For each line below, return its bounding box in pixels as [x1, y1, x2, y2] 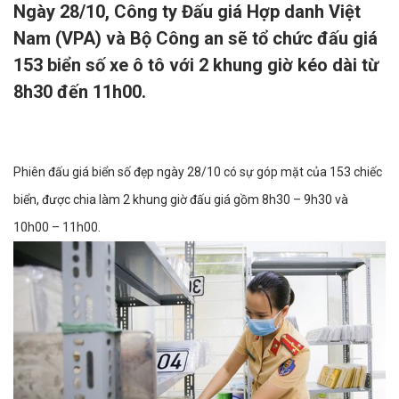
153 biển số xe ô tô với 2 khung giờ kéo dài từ [13, 54, 379, 76]
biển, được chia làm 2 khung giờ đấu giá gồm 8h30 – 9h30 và [13, 192, 348, 207]
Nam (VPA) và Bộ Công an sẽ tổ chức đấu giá [13, 28, 378, 49]
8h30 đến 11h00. [13, 81, 146, 102]
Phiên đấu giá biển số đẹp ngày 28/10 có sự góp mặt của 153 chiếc [13, 165, 382, 179]
